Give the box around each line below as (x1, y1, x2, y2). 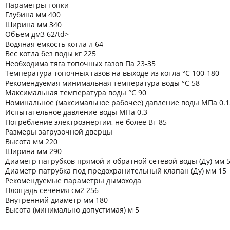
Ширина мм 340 (5, 19, 62, 29)
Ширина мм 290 (5, 146, 62, 156)
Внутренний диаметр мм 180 (5, 195, 108, 205)
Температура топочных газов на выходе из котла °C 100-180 (5, 68, 219, 78)
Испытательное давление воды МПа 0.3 (5, 107, 147, 117)
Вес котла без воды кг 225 (5, 48, 96, 59)
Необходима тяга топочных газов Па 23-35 (5, 58, 156, 68)
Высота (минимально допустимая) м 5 (5, 204, 139, 215)
